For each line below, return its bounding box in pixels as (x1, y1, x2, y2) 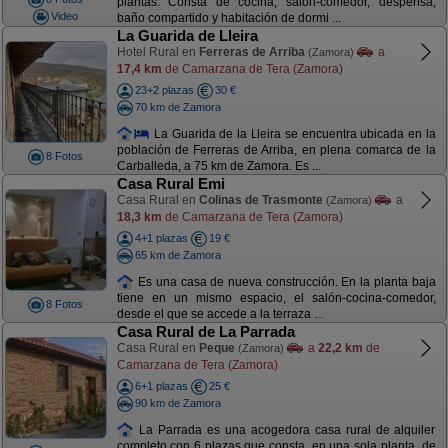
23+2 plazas (134, 84, 194, 96)
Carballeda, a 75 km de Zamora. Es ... (116, 159, 321, 174)
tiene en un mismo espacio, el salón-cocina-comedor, (116, 291, 436, 306)
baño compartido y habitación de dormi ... (116, 11, 341, 26)
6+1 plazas (134, 380, 188, 392)
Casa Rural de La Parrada (116, 323, 295, 340)
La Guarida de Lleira (116, 27, 258, 44)
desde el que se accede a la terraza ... (116, 307, 323, 322)
